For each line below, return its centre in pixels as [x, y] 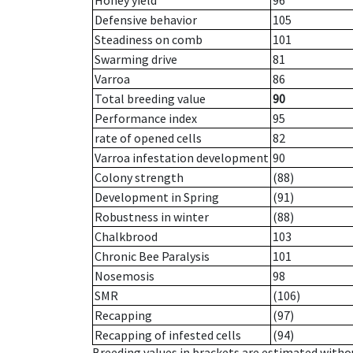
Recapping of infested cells [168, 335]
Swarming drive [136, 59]
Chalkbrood [126, 237]
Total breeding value [150, 99]
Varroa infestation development [182, 158]
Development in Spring [157, 197]
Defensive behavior [146, 20]
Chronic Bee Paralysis [152, 256]
